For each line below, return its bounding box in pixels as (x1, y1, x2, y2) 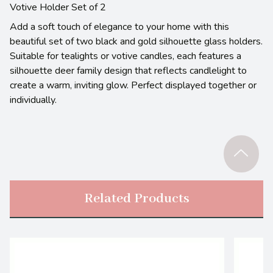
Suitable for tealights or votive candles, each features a (10, 49, 241, 63)
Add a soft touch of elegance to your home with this (10, 19, 229, 34)
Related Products (83, 190, 190, 207)
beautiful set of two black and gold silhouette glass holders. (10, 34, 263, 48)
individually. (10, 93, 57, 107)
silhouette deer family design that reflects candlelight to (10, 63, 247, 77)
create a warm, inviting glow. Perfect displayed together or (10, 78, 257, 92)
